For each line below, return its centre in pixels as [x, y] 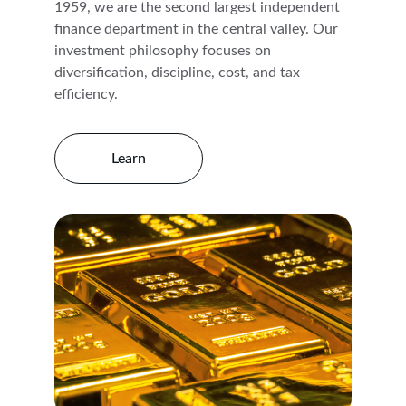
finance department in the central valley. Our [198, 29]
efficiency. [86, 94]
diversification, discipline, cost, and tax [179, 72]
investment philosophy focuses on [164, 51]
